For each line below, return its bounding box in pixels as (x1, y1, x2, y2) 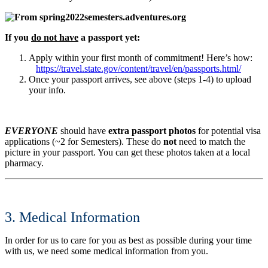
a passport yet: (78, 32, 140, 42)
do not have (31, 32, 78, 42)
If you (5, 32, 31, 42)
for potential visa (196, 125, 261, 136)
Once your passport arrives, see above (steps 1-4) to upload (29, 74, 251, 84)
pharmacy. (5, 157, 44, 168)
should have (58, 125, 108, 136)
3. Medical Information (5, 209, 140, 225)
